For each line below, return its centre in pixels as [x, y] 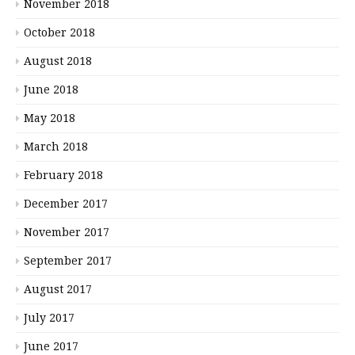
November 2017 [67, 233]
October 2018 [59, 33]
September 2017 [68, 261]
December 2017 [66, 204]
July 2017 [49, 318]
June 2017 [51, 347]
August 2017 [58, 290]
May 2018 [50, 118]
